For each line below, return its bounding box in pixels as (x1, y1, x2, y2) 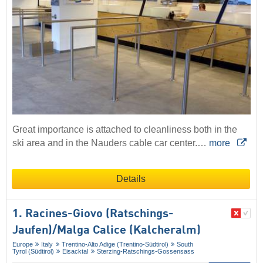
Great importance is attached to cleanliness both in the (12, 124, 237, 135)
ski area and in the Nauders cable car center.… (12, 138, 209, 149)
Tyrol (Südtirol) (12, 248, 54, 255)
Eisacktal (62, 248, 89, 255)
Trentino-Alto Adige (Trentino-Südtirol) (61, 241, 168, 248)
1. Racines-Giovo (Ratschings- (12, 208, 174, 221)
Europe (12, 241, 33, 248)
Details (116, 174, 146, 184)
